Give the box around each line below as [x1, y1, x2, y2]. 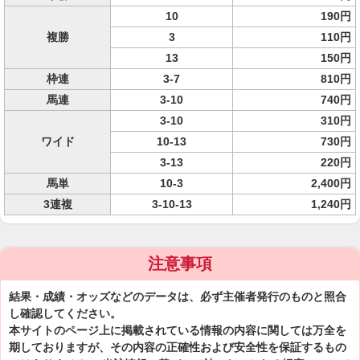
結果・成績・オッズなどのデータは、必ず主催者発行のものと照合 [9, 290, 346, 303]
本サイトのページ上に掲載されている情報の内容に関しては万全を [9, 324, 346, 337]
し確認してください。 [9, 307, 121, 320]
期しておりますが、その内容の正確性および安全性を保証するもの [9, 341, 346, 354]
